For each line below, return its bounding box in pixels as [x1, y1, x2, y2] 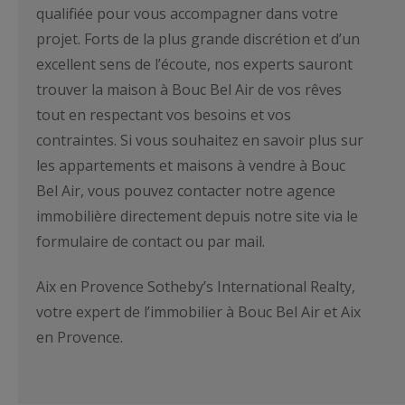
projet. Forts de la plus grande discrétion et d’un [36, 29, 360, 50]
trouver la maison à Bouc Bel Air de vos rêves [36, 80, 342, 100]
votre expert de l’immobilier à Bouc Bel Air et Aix [36, 302, 361, 323]
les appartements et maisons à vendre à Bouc [36, 155, 345, 176]
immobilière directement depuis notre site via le [36, 206, 358, 227]
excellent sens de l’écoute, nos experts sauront [36, 54, 353, 75]
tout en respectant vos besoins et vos [36, 105, 291, 126]
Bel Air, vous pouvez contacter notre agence [36, 181, 335, 202]
